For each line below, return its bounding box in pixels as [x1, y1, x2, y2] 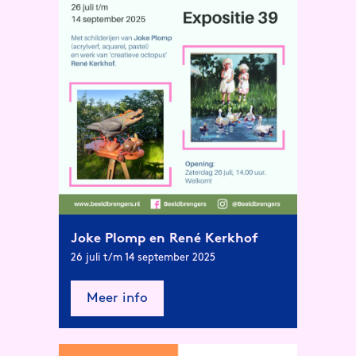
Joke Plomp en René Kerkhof [71, 231, 258, 246]
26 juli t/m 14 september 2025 [71, 252, 215, 263]
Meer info [87, 292, 148, 305]
